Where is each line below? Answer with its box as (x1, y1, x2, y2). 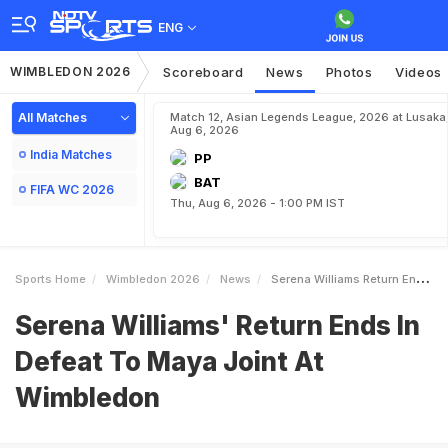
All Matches (18, 110, 87, 125)
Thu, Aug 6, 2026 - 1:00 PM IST (170, 196, 345, 210)
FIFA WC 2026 (30, 182, 114, 197)
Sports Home (15, 272, 86, 286)
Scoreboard (162, 64, 244, 80)
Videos (394, 64, 443, 80)
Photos (325, 64, 373, 80)
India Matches (30, 147, 112, 162)
